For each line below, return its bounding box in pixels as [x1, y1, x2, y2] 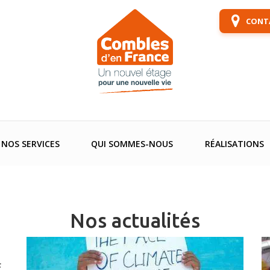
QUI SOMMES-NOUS [91, 137, 174, 149]
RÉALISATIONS [204, 137, 264, 149]
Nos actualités [70, 209, 200, 231]
